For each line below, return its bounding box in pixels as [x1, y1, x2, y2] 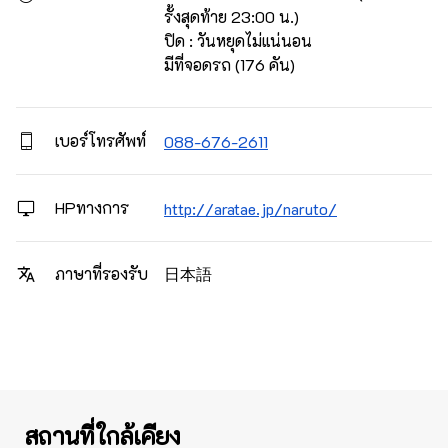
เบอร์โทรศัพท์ [51, 130, 146, 152]
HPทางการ [51, 197, 129, 219]
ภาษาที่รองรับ [51, 263, 148, 285]
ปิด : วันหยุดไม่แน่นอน [164, 29, 312, 51]
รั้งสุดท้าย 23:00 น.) [164, 5, 299, 27]
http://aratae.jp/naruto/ [164, 197, 337, 219]
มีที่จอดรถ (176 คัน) [164, 53, 295, 75]
